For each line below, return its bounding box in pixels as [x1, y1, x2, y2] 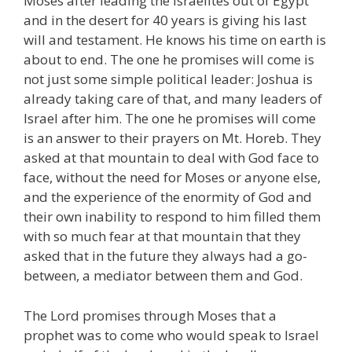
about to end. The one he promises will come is [24, 50, 314, 69]
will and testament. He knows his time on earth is [24, 31, 326, 49]
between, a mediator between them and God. [24, 266, 302, 285]
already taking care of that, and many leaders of [24, 90, 322, 108]
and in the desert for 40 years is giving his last [24, 11, 306, 30]
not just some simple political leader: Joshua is [24, 70, 313, 89]
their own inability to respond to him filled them [24, 207, 321, 226]
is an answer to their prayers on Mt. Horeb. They [24, 129, 321, 148]
